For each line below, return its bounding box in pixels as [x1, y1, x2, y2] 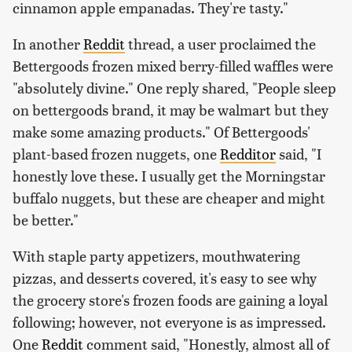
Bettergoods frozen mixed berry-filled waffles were [13, 56, 333, 76]
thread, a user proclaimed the [125, 34, 316, 54]
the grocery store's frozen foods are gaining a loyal [13, 290, 328, 310]
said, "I [276, 144, 321, 164]
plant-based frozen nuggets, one [13, 144, 220, 164]
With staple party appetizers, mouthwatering [13, 246, 300, 266]
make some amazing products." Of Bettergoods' [13, 122, 310, 142]
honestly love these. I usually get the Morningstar [13, 166, 325, 186]
